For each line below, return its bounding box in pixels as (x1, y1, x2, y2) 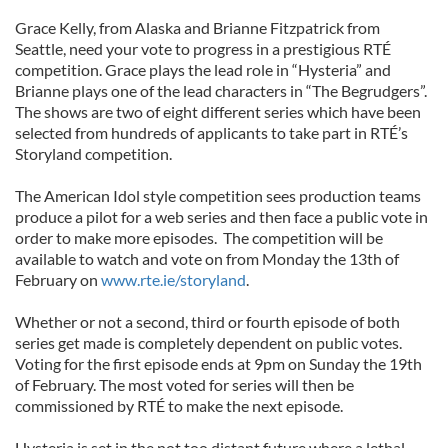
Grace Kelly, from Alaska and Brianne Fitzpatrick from (15, 18, 380, 37)
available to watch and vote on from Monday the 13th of (15, 249, 399, 268)
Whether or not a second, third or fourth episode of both (15, 312, 400, 331)
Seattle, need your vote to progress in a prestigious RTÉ (15, 39, 391, 58)
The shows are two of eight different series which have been (15, 102, 421, 121)
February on (15, 270, 101, 289)
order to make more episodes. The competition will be (15, 228, 383, 247)
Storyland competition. (15, 144, 172, 163)
